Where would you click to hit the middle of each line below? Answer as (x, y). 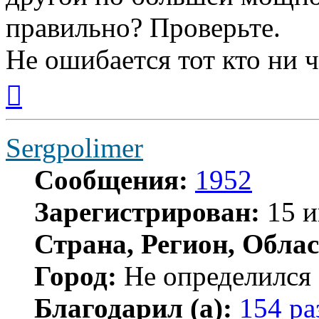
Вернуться (47, 80)
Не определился (214, 276)
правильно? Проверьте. (143, 27)
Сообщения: (111, 179)
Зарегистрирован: (147, 211)
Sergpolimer (74, 147)
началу (38, 106)
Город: (75, 276)
